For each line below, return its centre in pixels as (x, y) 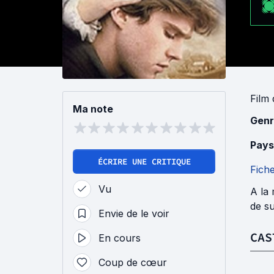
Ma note (93, 109)
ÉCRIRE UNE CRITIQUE (144, 162)
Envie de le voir (134, 214)
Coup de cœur (133, 263)
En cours (120, 238)
